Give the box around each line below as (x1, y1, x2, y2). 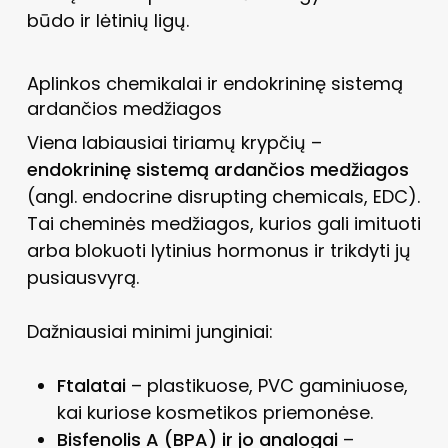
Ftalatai (56, 372, 126, 398)
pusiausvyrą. (26, 264, 139, 290)
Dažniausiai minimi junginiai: (26, 318, 273, 344)
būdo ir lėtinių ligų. (26, 7, 189, 33)
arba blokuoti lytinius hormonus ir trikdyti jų (26, 237, 411, 263)
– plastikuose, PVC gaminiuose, (125, 372, 408, 398)
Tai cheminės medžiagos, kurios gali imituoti (26, 210, 421, 236)
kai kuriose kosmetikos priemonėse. (56, 399, 373, 425)
